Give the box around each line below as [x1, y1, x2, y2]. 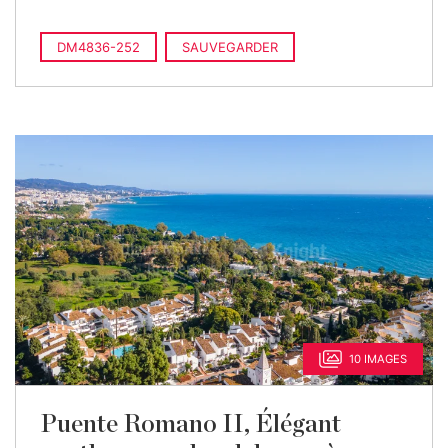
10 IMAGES [349, 352, 407, 366]
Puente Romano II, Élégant [40, 412, 341, 437]
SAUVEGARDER [182, 39, 278, 55]
